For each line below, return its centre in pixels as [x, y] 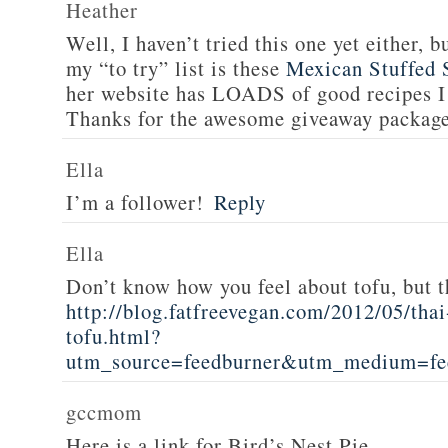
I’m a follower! [135, 202]
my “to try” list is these [176, 68]
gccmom [104, 412]
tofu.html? [113, 336]
